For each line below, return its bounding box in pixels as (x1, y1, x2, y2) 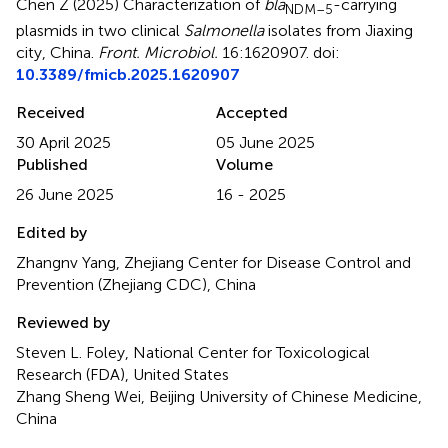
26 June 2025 (16, 184, 114, 204)
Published (16, 154, 88, 174)
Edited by (16, 222, 87, 242)
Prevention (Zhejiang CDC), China (16, 274, 256, 294)
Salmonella (184, 20, 264, 40)
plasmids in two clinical (16, 20, 184, 40)
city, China (16, 42, 91, 62)
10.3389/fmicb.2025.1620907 (16, 64, 240, 84)
